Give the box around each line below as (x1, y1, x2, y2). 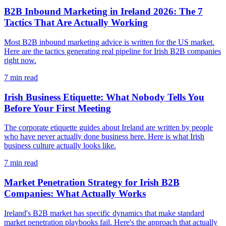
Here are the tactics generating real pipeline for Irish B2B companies (4, 46, 221, 55)
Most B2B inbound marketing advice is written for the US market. (4, 37, 214, 46)
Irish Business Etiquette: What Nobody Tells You (4, 91, 204, 102)
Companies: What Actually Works (4, 188, 146, 199)
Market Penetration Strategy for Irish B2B (4, 177, 180, 188)
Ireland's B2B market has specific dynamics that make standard (4, 208, 204, 217)
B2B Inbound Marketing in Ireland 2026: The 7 (4, 6, 203, 17)
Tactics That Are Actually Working (4, 17, 148, 28)
